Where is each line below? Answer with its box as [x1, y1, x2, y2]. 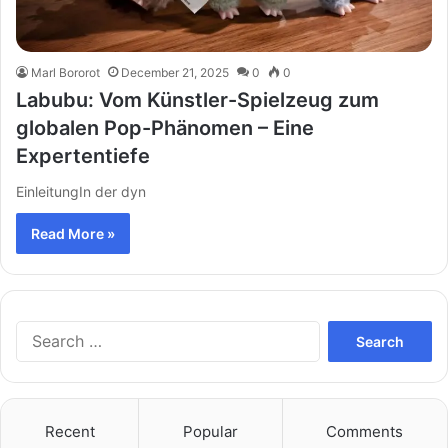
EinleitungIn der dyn [16, 183, 146, 201]
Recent [44, 422, 95, 442]
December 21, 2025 [121, 65, 229, 81]
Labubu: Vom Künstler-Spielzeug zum [16, 88, 379, 113]
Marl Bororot [31, 65, 100, 81]
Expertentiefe [16, 144, 150, 169]
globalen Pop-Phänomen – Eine [16, 116, 314, 141]
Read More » [31, 225, 115, 243]
